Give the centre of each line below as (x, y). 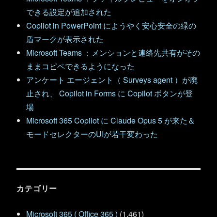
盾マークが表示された (65, 39)
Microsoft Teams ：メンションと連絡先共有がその (113, 53)
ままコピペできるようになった (81, 66)
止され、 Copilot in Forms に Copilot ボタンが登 (110, 93)
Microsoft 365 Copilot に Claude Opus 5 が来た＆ (111, 121)
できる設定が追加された (69, 12)
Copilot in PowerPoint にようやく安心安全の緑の (111, 26)
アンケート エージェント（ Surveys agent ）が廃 (112, 80)
